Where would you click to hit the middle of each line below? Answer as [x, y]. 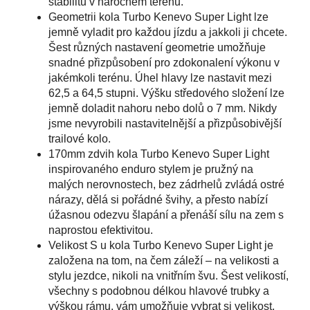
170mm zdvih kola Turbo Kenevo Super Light [159, 154]
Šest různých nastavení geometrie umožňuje [157, 47]
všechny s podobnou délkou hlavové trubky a [159, 291]
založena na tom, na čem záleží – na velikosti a [164, 260]
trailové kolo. [80, 138]
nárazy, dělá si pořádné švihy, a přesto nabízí [158, 199]
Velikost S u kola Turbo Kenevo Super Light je [161, 245]
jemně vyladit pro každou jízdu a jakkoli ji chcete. [168, 32]
